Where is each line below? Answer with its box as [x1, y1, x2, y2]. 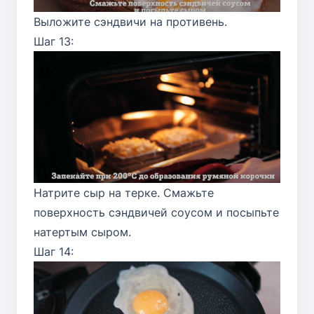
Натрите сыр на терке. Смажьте [34, 185, 214, 200]
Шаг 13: [34, 34, 74, 48]
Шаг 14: [34, 244, 74, 259]
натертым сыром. [34, 224, 131, 239]
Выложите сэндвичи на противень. [34, 14, 227, 29]
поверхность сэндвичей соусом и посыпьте [34, 205, 279, 219]
